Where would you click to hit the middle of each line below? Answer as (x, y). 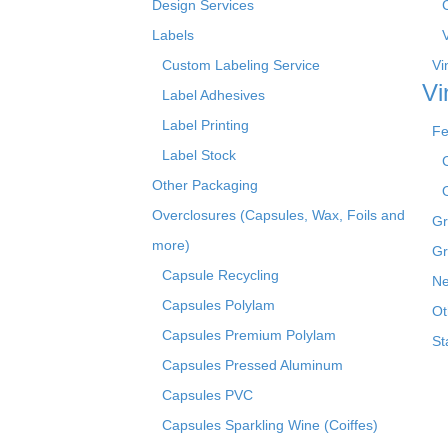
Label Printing (205, 124)
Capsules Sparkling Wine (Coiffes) (270, 424)
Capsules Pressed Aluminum (252, 364)
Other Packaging (205, 184)
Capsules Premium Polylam (249, 334)
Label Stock (199, 154)
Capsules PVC (207, 394)
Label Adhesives (213, 94)
